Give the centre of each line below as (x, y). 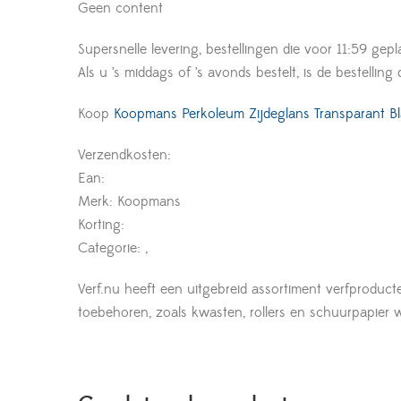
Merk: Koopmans (129, 202)
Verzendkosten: (124, 155)
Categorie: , (113, 248)
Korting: (101, 225)
